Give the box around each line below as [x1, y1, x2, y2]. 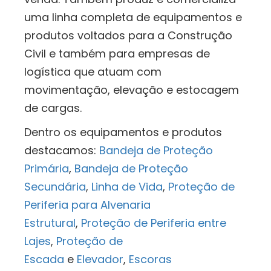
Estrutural [24, 215, 76, 231]
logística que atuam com [24, 64, 162, 80]
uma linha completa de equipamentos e [24, 10, 242, 25]
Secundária [24, 179, 86, 195]
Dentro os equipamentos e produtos [24, 125, 222, 140]
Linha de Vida [91, 179, 163, 195]
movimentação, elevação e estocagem [24, 82, 239, 98]
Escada [24, 252, 64, 267]
